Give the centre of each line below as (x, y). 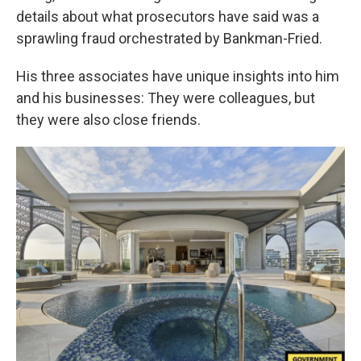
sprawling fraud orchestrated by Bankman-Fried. (169, 39)
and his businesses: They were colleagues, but (166, 98)
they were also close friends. (108, 120)
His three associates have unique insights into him (178, 77)
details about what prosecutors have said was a (168, 17)
